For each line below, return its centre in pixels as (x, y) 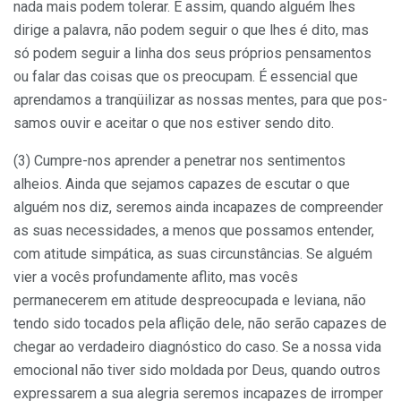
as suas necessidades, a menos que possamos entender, (194, 230)
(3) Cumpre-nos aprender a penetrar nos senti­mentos (179, 160)
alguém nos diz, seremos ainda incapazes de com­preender (198, 207)
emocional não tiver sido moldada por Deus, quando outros (197, 370)
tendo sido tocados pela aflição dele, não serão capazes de (200, 323)
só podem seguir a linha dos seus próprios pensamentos (192, 53)
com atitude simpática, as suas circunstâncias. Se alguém (193, 253)
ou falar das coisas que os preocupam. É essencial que (186, 76)
